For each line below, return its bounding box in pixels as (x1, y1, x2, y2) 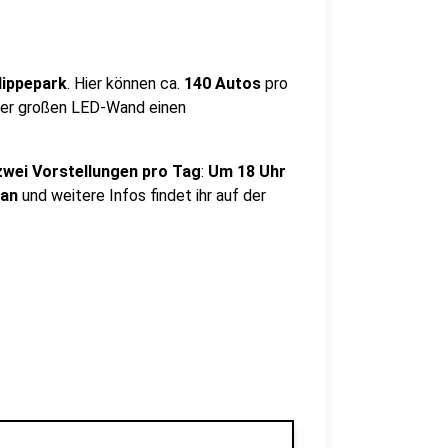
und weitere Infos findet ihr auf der (18, 186, 266, 205)
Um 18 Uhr (208, 162, 286, 181)
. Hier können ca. (67, 74, 184, 93)
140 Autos (184, 74, 261, 93)
